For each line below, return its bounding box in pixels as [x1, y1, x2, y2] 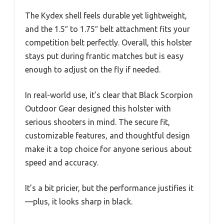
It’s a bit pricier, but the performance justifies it [25, 183, 193, 193]
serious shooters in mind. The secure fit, [25, 117, 170, 127]
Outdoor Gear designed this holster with [25, 104, 171, 113]
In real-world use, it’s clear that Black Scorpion [25, 90, 193, 100]
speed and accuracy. [25, 158, 98, 167]
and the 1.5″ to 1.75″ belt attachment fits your [25, 24, 190, 34]
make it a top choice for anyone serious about [25, 144, 191, 154]
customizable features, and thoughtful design [25, 131, 190, 140]
